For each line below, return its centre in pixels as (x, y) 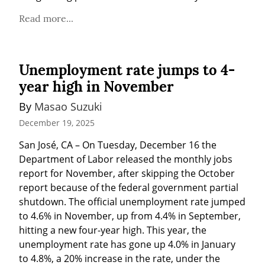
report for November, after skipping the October (127, 173)
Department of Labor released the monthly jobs (126, 159)
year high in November (96, 87)
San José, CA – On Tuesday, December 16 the (118, 145)
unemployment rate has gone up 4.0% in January (127, 244)
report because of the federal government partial (129, 187)
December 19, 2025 (57, 122)
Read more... (46, 19)
